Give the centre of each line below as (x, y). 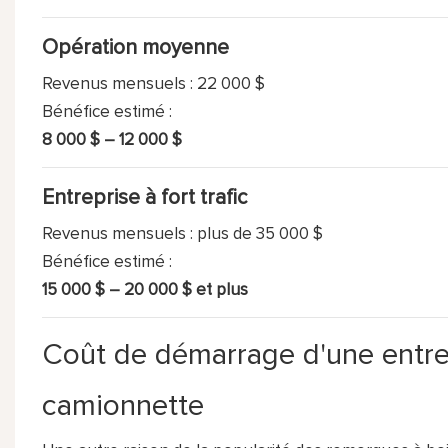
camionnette (122, 405)
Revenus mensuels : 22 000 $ (153, 84)
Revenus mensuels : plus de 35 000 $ (182, 234)
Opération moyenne (135, 47)
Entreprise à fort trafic (144, 197)
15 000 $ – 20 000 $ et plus (144, 290)
